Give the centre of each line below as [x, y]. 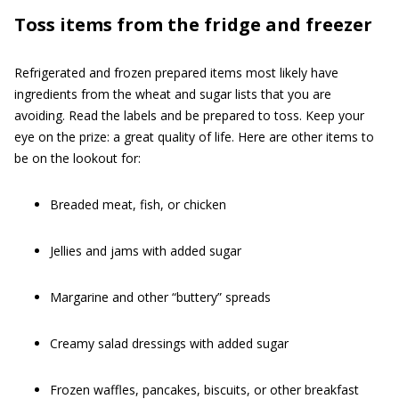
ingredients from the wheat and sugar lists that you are [173, 94]
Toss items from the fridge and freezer [193, 24]
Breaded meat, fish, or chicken [138, 204]
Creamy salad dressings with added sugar [169, 343]
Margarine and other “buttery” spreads [160, 297]
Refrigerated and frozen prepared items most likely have [176, 73]
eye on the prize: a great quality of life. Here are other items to [194, 137]
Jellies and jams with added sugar [146, 251]
